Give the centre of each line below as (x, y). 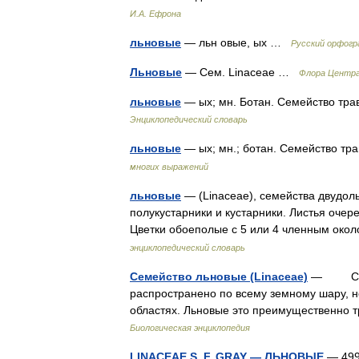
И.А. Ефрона (155, 14)
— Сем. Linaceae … (240, 72)
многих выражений (169, 167)
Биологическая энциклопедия (190, 328)
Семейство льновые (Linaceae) (219, 276)
